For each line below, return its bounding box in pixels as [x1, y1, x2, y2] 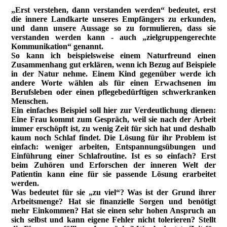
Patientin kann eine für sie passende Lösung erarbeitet [11, 170, 216, 179]
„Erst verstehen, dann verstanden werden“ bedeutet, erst [11, 6, 216, 15]
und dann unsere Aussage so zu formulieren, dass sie [11, 24, 216, 33]
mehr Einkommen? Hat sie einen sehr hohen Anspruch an [11, 206, 216, 215]
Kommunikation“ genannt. [11, 42, 104, 51]
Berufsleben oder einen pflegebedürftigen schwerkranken [11, 88, 216, 97]
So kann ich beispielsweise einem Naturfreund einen [11, 51, 216, 60]
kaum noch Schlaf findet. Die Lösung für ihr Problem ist [11, 133, 216, 142]
